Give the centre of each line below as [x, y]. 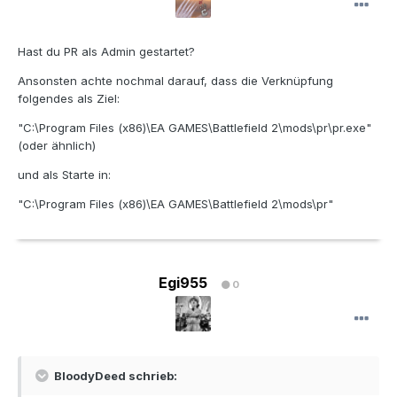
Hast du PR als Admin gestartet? [106, 52]
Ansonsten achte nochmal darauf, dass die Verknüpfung [175, 81]
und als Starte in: [64, 175]
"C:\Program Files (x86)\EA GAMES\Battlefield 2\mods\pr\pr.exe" [195, 128]
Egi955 [183, 283]
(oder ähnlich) [57, 146]
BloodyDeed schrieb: [114, 376]
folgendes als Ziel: [69, 99]
